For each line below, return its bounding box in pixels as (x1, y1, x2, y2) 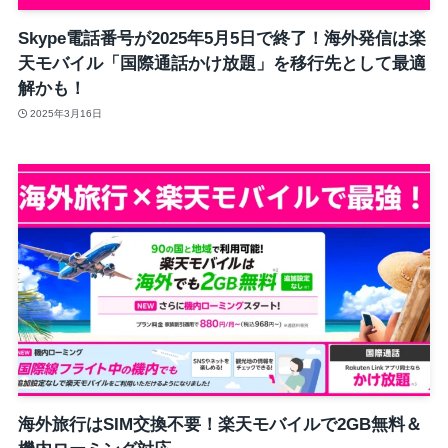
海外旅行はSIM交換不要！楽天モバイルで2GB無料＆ (17, 415, 422, 435)
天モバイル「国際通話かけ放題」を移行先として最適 (17, 54, 426, 74)
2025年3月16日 (30, 107, 103, 119)
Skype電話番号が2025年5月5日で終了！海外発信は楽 (17, 29, 426, 49)
